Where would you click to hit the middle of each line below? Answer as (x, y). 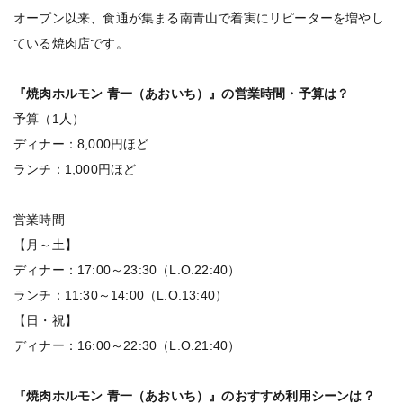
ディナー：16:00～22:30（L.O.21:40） (127, 345)
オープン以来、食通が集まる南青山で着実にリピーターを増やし (199, 18)
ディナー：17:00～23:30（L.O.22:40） (127, 270)
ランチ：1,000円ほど (75, 169)
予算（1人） (49, 119)
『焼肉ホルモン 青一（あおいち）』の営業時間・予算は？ (182, 94)
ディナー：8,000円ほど (81, 144)
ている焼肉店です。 (71, 43)
